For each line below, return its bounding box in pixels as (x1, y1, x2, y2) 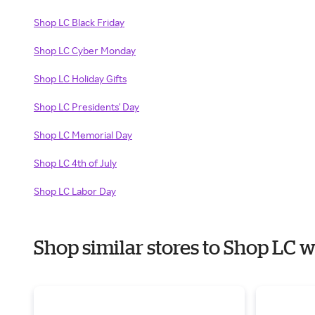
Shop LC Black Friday (34, 16, 124, 28)
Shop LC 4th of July (34, 157, 117, 169)
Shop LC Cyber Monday (34, 44, 136, 56)
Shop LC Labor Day (34, 185, 116, 197)
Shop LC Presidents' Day (34, 101, 139, 112)
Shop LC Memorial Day (34, 129, 132, 141)
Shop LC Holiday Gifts (34, 72, 127, 84)
